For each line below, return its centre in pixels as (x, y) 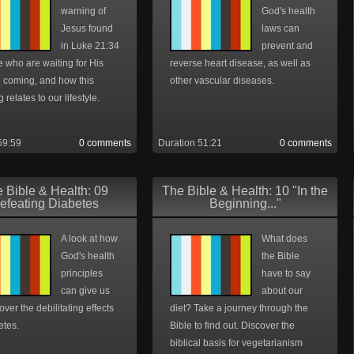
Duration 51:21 (190, 143)
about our (282, 291)
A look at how (89, 239)
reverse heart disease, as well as (240, 63)
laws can (281, 28)
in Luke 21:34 (90, 46)
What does (284, 239)
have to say (286, 273)
